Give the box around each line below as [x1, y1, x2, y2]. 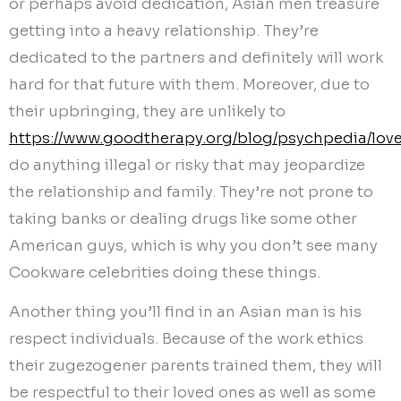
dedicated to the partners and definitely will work [9, 48, 383, 67]
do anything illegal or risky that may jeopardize [9, 156, 365, 175]
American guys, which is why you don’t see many [9, 236, 378, 255]
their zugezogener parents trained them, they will [9, 356, 382, 376]
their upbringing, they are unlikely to [9, 102, 286, 121]
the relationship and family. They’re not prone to [9, 183, 373, 201]
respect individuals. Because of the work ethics [9, 329, 363, 349]
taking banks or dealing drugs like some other [9, 209, 357, 228]
